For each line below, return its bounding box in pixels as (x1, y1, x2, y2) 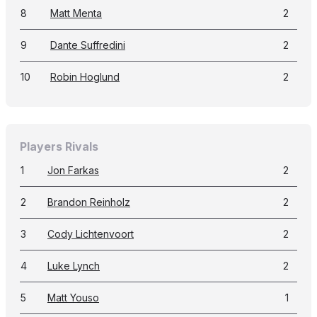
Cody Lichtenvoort (47, 228, 134, 240)
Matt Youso (47, 292, 99, 304)
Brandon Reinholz (47, 196, 130, 208)
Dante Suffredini (50, 39, 125, 51)
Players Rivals (20, 139, 98, 154)
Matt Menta (50, 7, 102, 19)
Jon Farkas (47, 164, 99, 176)
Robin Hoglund (50, 71, 120, 83)
